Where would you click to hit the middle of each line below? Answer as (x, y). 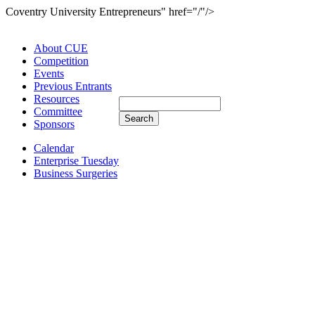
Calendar (54, 148)
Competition (61, 61)
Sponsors (54, 124)
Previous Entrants (73, 86)
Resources (57, 99)
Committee (58, 111)
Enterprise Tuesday (76, 161)
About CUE (61, 48)
